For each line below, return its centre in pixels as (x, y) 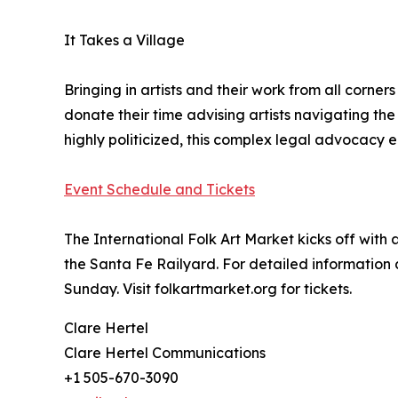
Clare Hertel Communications (165, 352)
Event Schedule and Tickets (159, 189)
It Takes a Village (124, 40)
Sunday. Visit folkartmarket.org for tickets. (208, 288)
